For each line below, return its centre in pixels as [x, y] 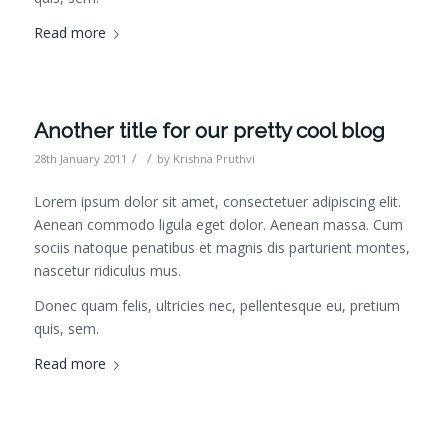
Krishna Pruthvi [213, 159]
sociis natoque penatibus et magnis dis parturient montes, [221, 248]
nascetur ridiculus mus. [107, 271]
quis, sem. [66, 329]
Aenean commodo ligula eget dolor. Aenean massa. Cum [218, 225]
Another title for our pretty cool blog [209, 131]
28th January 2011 [80, 159]
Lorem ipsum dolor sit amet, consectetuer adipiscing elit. [217, 202]
